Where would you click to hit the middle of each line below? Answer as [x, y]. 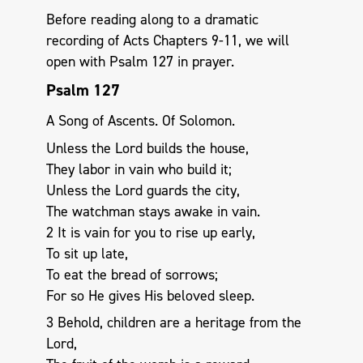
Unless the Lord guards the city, [143, 190]
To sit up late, [87, 253]
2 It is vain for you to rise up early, [150, 232]
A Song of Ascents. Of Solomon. [140, 121]
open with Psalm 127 [109, 61]
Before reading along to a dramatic [152, 19]
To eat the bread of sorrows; [132, 274]
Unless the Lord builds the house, [147, 148]
